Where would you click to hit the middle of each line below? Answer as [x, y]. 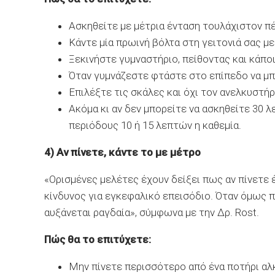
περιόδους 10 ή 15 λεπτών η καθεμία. [155, 125]
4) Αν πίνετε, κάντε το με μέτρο [122, 152]
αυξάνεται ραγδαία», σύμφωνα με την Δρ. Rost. [153, 212]
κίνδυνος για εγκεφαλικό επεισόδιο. [130, 196]
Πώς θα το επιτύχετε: [98, 239]
